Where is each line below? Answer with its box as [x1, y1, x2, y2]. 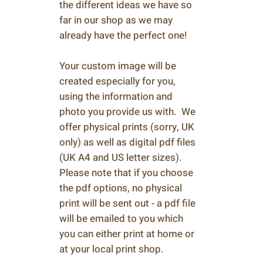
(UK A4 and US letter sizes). [59, 150, 182, 165]
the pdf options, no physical [59, 181, 182, 195]
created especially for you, [59, 74, 176, 89]
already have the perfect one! [59, 28, 187, 43]
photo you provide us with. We [59, 104, 195, 119]
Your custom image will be [59, 59, 176, 73]
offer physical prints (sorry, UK [59, 120, 194, 134]
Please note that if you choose [59, 166, 193, 180]
